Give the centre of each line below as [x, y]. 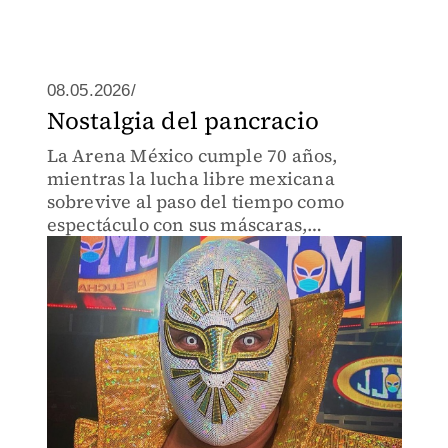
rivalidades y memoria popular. [183, 247]
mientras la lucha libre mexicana [190, 178]
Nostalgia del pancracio [183, 120]
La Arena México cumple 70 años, [192, 155]
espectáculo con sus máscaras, [177, 224]
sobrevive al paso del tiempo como [195, 201]
